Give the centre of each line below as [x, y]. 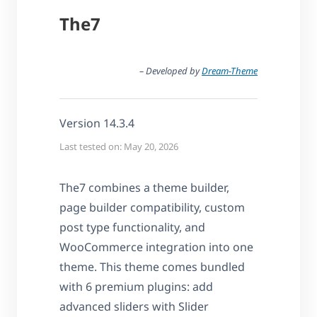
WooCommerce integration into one [156, 247]
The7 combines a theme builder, [144, 187]
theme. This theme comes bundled [152, 266]
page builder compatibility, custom [152, 207]
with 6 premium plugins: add [136, 286]
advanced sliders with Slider [134, 306]
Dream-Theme [230, 70]
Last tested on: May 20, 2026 [119, 146]
